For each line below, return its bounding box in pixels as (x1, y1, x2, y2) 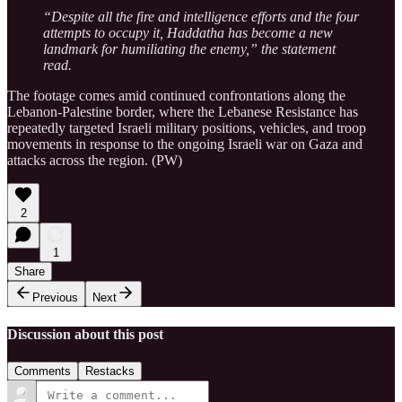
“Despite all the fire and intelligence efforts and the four (43, 9, 359, 25)
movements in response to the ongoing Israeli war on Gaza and (7, 136, 363, 153)
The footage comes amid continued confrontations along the (7, 88, 345, 104)
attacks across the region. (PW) (7, 153, 182, 169)
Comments (14, 363, 71, 378)
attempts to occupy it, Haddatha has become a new (43, 25, 333, 41)
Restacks (85, 363, 135, 378)
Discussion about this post (7, 326, 163, 342)
